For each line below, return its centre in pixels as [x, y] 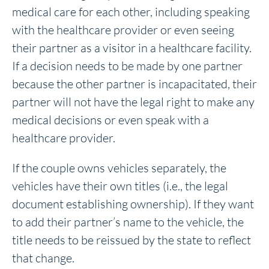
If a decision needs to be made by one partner [127, 65]
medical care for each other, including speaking [131, 11]
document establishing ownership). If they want [133, 204]
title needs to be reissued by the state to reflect [131, 240]
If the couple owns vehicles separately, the [119, 168]
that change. [43, 258]
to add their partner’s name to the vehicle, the [128, 222]
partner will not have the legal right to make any [133, 101]
